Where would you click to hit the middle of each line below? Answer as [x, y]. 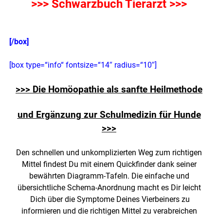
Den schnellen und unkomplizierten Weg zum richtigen [109, 153]
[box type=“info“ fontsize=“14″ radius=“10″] [83, 65]
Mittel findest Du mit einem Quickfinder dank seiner [109, 164]
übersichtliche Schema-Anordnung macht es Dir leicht [109, 188]
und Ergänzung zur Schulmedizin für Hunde [109, 115]
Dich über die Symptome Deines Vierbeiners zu [109, 200]
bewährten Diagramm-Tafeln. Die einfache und [109, 176]
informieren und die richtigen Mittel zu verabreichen [109, 211]
